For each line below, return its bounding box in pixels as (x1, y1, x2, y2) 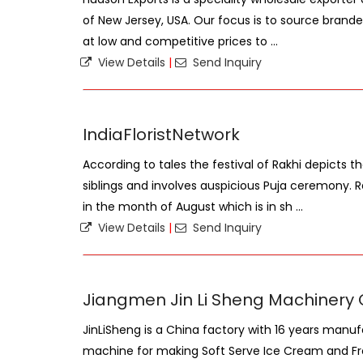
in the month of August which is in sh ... (83, 199, 303, 215)
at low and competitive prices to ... (83, 33, 278, 49)
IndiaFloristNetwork (83, 123, 240, 146)
